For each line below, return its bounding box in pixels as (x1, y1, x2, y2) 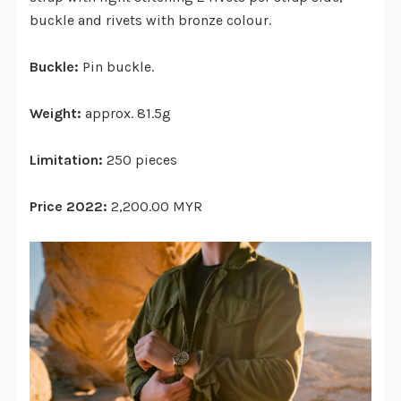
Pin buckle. (78, 58, 154, 76)
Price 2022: (29, 198, 107, 216)
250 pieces (106, 151, 177, 169)
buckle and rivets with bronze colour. (29, 12, 271, 30)
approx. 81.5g (81, 105, 171, 123)
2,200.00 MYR (107, 198, 202, 216)
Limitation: (29, 151, 107, 169)
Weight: (29, 105, 81, 123)
